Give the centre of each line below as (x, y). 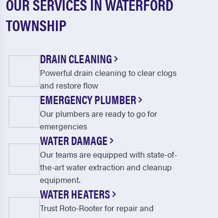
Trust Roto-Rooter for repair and (97, 208)
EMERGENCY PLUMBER (89, 99)
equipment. (60, 180)
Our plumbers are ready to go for (99, 113)
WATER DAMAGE (75, 140)
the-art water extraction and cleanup (106, 167)
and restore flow (69, 85)
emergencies (64, 126)
